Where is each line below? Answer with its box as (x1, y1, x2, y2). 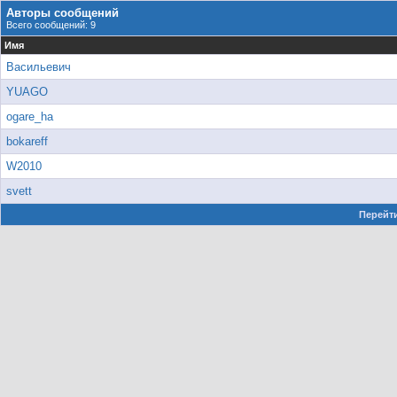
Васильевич (6, 60, 71, 74)
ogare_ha (6, 110, 53, 123)
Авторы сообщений (6, 6, 119, 19)
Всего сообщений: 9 (6, 19, 96, 30)
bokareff (6, 135, 48, 148)
